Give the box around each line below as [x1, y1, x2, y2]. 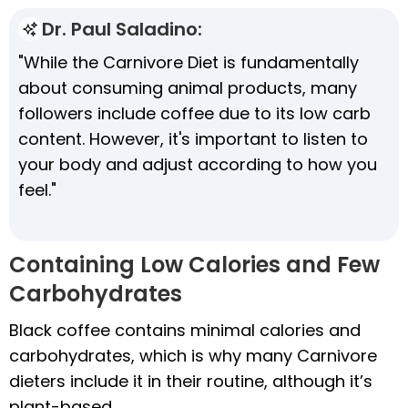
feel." [18, 178, 56, 201]
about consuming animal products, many [18, 76, 357, 99]
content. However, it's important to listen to [18, 127, 368, 150]
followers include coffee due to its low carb [18, 101, 371, 125]
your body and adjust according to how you [18, 152, 377, 176]
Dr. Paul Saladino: [42, 15, 202, 42]
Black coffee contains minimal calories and [9, 318, 361, 342]
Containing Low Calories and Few [9, 249, 380, 280]
